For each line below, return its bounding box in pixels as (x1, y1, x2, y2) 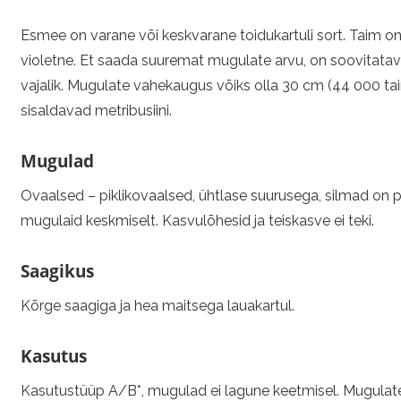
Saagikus (20, 259, 94, 283)
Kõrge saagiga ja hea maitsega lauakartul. (20, 297, 294, 314)
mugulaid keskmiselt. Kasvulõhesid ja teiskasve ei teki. (20, 212, 374, 229)
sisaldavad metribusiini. (20, 102, 172, 119)
